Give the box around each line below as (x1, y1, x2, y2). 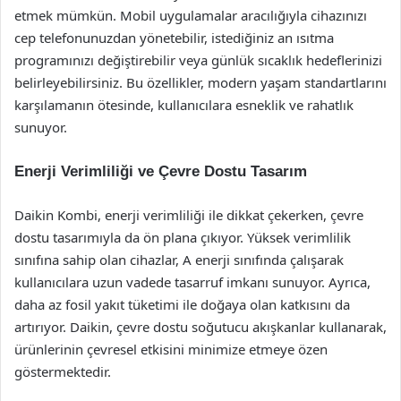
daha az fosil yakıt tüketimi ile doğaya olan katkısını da (14, 295, 350, 313)
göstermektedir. (14, 363, 111, 380)
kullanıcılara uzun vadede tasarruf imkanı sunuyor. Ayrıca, (14, 273, 371, 291)
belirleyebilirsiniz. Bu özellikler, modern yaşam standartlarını (14, 73, 387, 91)
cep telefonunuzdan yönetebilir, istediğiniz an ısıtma (14, 29, 334, 47)
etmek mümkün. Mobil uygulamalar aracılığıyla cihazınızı (14, 6, 367, 24)
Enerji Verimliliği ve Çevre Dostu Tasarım (14, 163, 307, 180)
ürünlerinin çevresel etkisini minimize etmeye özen (14, 340, 328, 358)
